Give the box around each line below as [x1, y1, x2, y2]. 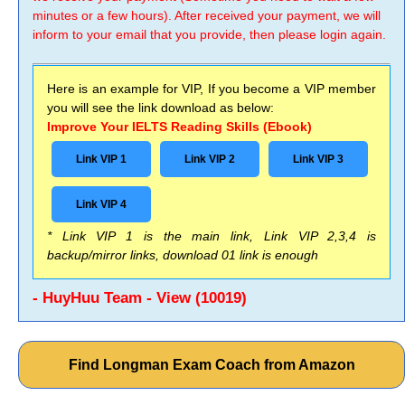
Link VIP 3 [293, 153, 344, 165]
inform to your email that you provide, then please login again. [33, 27, 386, 42]
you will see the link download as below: [47, 100, 274, 115]
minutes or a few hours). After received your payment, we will [33, 8, 381, 23]
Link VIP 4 [76, 198, 127, 211]
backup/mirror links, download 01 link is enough [47, 248, 318, 262]
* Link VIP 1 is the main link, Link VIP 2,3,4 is [47, 229, 376, 243]
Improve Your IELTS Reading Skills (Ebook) [47, 119, 312, 134]
